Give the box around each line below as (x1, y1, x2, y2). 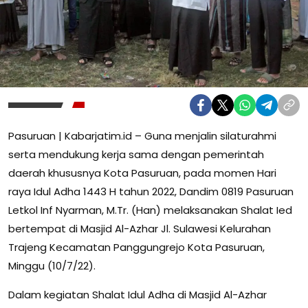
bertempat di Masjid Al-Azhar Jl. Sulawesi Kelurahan (8, 221, 271, 236)
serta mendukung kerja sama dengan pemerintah (8, 146, 264, 162)
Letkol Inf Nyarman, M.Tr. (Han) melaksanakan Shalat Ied (8, 202, 292, 217)
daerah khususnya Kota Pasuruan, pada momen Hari (8, 165, 276, 180)
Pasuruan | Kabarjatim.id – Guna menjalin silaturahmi (8, 128, 276, 143)
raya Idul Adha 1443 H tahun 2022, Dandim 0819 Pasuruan (8, 184, 294, 199)
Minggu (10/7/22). (8, 258, 96, 273)
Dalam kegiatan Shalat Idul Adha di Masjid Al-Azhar (8, 287, 267, 302)
